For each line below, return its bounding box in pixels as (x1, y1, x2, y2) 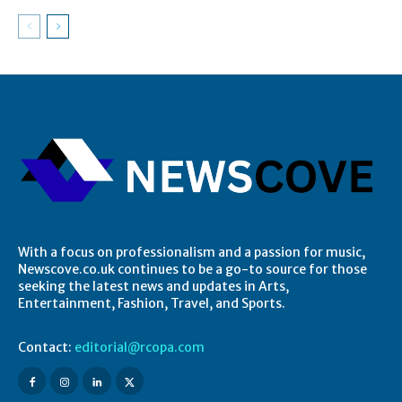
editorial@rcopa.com (74, 338, 205, 355)
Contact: (18, 338, 74, 355)
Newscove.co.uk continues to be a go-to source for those (18, 260, 367, 277)
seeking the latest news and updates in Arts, (18, 277, 289, 294)
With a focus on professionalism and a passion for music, (18, 243, 365, 260)
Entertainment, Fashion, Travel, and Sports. (18, 294, 285, 311)
